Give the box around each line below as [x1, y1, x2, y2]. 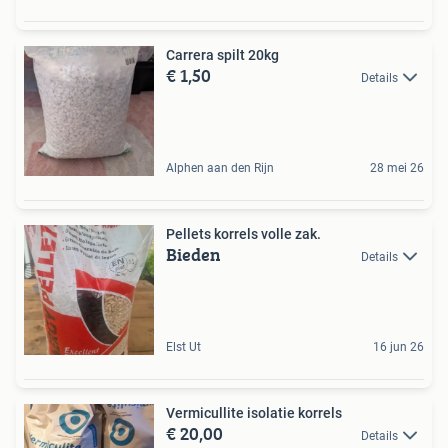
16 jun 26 [373, 339, 424, 354]
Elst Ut [166, 339, 201, 354]
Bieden [166, 240, 221, 268]
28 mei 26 [370, 160, 424, 175]
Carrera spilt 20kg [166, 46, 279, 63]
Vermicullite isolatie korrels [166, 404, 342, 421]
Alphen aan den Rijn [166, 160, 274, 175]
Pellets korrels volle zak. [166, 225, 321, 242]
